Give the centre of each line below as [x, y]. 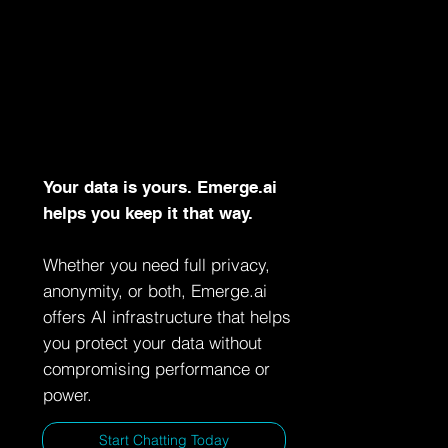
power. [67, 394]
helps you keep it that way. [147, 212]
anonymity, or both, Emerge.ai [154, 290]
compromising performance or [156, 368]
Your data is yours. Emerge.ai [159, 186]
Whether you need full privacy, [156, 264]
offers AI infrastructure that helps [166, 316]
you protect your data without [152, 342]
